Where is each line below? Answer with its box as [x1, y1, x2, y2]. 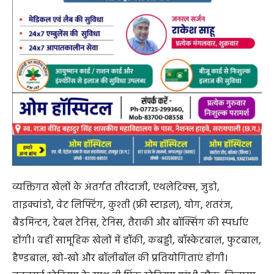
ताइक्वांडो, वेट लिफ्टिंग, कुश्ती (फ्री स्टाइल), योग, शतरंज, [12, 196, 233, 213]
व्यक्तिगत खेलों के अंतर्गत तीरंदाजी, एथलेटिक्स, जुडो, [12, 179, 220, 196]
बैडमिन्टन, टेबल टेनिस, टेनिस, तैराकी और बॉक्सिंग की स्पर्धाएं [12, 214, 248, 231]
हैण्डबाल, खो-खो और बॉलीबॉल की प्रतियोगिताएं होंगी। [12, 250, 228, 267]
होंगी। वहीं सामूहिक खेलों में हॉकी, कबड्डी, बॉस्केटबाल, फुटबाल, [12, 232, 261, 249]
